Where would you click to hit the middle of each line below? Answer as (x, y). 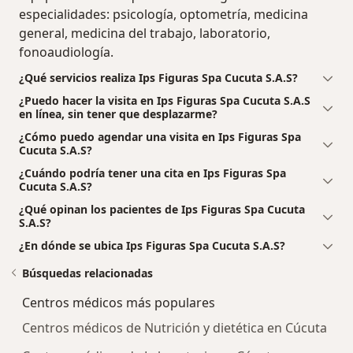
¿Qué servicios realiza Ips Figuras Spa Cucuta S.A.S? (158, 77)
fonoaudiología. (66, 52)
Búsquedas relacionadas (87, 273)
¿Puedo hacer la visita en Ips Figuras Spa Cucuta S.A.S (165, 100)
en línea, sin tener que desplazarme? (118, 113)
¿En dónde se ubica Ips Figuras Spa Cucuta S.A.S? (152, 245)
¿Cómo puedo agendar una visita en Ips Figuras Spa (160, 136)
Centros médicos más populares (119, 302)
